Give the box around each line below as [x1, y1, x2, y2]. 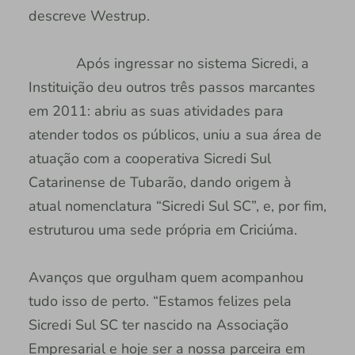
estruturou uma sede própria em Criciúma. [28, 219, 305, 239]
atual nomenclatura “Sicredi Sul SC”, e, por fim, [28, 196, 326, 216]
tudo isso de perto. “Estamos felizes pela [28, 291, 292, 311]
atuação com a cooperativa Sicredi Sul [28, 148, 271, 168]
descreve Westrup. [28, 6, 150, 25]
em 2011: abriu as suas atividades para [28, 101, 284, 120]
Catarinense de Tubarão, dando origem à [28, 172, 292, 192]
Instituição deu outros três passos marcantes [28, 77, 315, 97]
